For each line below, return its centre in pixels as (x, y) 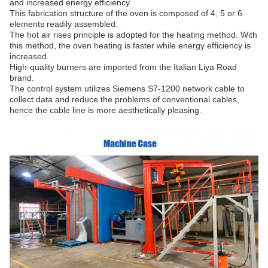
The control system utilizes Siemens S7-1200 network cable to (127, 88)
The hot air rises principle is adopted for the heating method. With (133, 34)
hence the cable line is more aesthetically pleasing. (106, 110)
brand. (22, 77)
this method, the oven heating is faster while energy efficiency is (130, 45)
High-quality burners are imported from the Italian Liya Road (123, 67)
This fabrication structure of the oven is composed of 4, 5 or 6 (126, 13)
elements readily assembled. (64, 24)
